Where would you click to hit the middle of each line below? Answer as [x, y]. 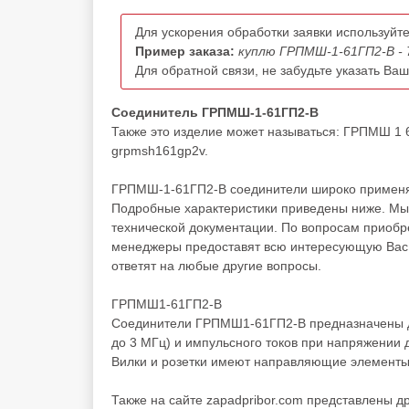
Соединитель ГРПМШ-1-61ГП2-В [215, 112]
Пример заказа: [185, 51]
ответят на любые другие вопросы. [216, 266]
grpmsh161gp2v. [160, 151]
